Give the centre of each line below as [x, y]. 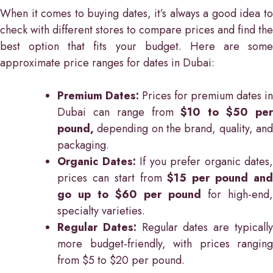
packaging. [83, 145]
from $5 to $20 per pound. [121, 260]
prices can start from [112, 178]
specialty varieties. [101, 211]
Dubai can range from [119, 112]
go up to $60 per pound [129, 194]
